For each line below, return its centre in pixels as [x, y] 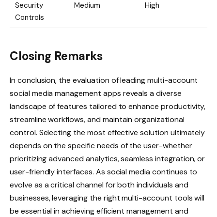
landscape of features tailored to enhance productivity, [108, 106]
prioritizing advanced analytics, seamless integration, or [108, 158]
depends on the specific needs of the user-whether [101, 145]
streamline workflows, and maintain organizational [97, 119]
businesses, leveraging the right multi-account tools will [107, 198]
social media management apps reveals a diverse [96, 93]
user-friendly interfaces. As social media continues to [104, 171]
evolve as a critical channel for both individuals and [99, 185]
